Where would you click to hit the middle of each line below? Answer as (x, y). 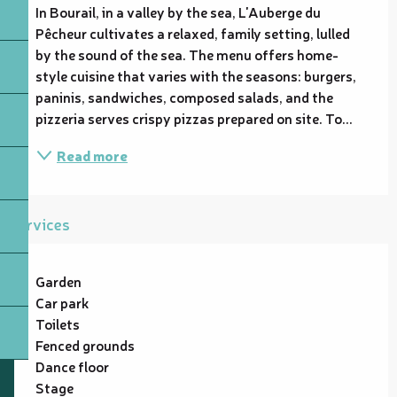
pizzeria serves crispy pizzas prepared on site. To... (194, 117)
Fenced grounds (85, 344)
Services (39, 223)
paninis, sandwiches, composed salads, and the (184, 96)
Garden (58, 280)
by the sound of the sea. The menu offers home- (187, 54)
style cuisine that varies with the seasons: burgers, (196, 75)
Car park (62, 302)
